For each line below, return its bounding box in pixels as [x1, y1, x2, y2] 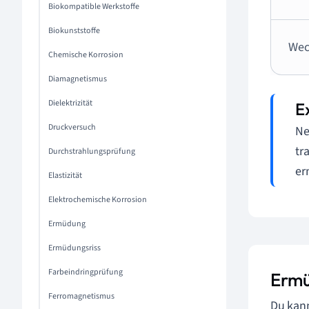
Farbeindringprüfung [48, 266, 123, 278]
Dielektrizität [48, 97, 92, 109]
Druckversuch [48, 121, 96, 133]
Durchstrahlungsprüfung [48, 146, 135, 157]
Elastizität [48, 170, 82, 181]
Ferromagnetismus [48, 290, 114, 302]
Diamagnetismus [48, 73, 107, 85]
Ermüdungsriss [48, 242, 101, 254]
